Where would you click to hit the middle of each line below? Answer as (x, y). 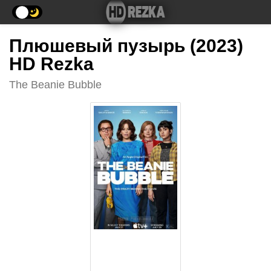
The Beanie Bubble (55, 85)
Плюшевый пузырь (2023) (126, 46)
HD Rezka (51, 64)
